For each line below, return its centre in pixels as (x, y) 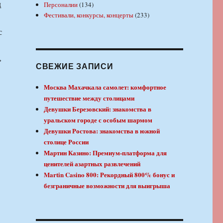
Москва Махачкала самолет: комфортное (105, 87)
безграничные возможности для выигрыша (107, 185)
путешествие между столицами (89, 98)
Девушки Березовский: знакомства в (98, 109)
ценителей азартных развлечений (92, 163)
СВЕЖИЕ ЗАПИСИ (74, 66)
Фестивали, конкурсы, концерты (89, 15)
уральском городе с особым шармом (98, 119)
